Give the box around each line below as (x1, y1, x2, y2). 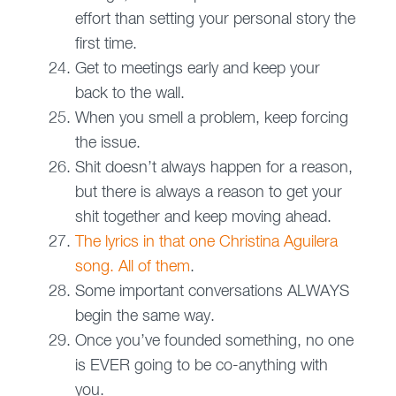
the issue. (74, 135, 141, 152)
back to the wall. (74, 86, 185, 103)
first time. (74, 36, 137, 53)
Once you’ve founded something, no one (74, 333, 354, 350)
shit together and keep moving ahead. (74, 209, 331, 226)
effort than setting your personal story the (74, 11, 355, 28)
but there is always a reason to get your (74, 185, 342, 202)
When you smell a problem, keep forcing (74, 110, 348, 127)
